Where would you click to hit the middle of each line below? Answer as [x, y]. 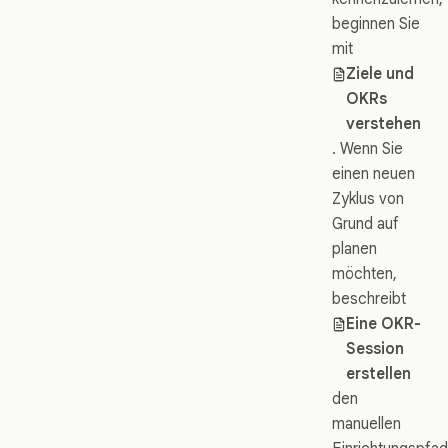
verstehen [384, 124]
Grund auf [365, 224]
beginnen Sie [376, 24]
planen [354, 249]
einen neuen [373, 174]
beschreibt [369, 299]
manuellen [366, 424]
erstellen [379, 374]
